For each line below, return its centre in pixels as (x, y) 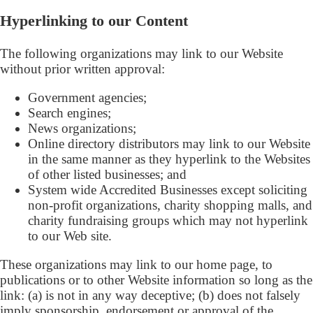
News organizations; (82, 128)
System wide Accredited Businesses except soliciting (168, 189)
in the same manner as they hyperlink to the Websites (169, 159)
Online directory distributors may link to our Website (169, 143)
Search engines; (70, 112)
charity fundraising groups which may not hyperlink (168, 220)
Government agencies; (87, 97)
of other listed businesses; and (107, 174)
